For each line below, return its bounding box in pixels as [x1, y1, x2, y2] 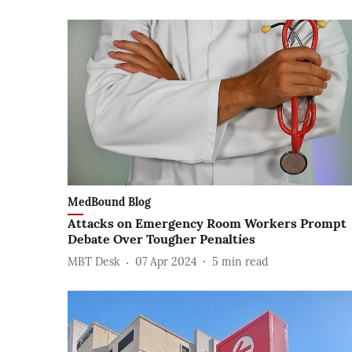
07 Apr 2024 [135, 255, 197, 269]
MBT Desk [68, 255, 120, 269]
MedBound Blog [68, 194, 151, 209]
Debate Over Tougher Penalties [68, 230, 255, 247]
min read [222, 255, 268, 269]
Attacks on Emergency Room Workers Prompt [68, 214, 346, 231]
